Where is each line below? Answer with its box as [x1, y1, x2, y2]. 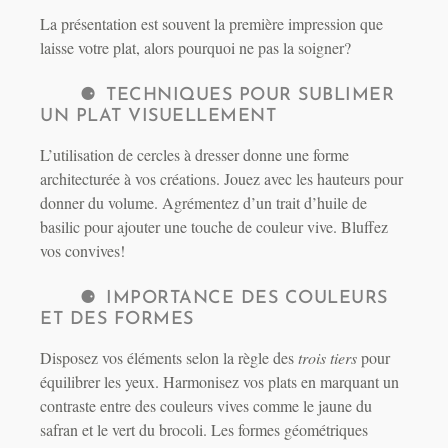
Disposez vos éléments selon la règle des [40, 347, 298, 369]
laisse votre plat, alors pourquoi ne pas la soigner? [40, 37, 351, 59]
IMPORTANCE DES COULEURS [106, 289, 388, 309]
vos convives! [40, 240, 125, 262]
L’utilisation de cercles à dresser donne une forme [40, 144, 349, 166]
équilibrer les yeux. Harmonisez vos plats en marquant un [40, 371, 399, 393]
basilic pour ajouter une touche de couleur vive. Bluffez [40, 216, 388, 238]
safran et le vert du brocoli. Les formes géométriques [40, 419, 368, 441]
